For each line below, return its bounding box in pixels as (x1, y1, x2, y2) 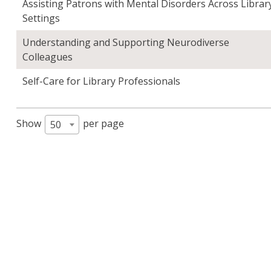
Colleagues (22, 50, 73, 64)
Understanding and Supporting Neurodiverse (22, 35, 230, 49)
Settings (22, 11, 60, 25)
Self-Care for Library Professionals (22, 74, 181, 88)
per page (80, 116, 124, 130)
